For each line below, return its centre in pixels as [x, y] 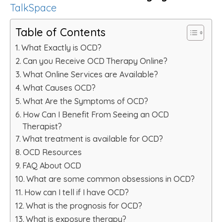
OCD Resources [53, 152]
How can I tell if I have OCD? [77, 192]
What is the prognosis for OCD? [84, 206]
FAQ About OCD [52, 166]
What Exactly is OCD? [62, 48]
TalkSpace [33, 8]
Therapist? [43, 126]
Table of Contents [60, 32]
